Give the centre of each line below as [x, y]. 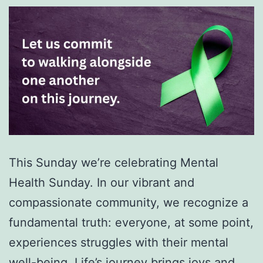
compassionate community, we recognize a [129, 203]
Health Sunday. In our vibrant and [102, 183]
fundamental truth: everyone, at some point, [131, 223]
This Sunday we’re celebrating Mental [114, 163]
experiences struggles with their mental [119, 243]
